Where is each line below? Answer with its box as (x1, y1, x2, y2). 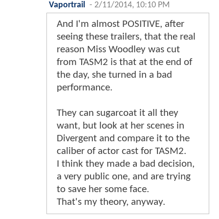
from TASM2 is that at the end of (57, 57, 192, 68)
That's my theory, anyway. (57, 197, 165, 208)
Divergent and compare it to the (57, 133, 190, 144)
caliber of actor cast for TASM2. (57, 146, 186, 157)
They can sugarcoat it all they (57, 108, 178, 119)
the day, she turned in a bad (57, 70, 172, 81)
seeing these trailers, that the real (57, 32, 196, 43)
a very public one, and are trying (57, 172, 191, 182)
